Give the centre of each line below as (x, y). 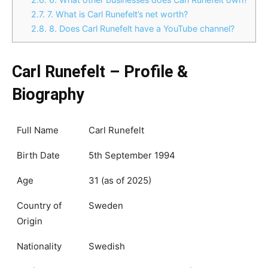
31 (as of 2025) (120, 180)
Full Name (38, 130)
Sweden (106, 205)
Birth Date (38, 155)
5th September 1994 (132, 155)
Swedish (107, 246)
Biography (48, 95)
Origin (30, 221)
